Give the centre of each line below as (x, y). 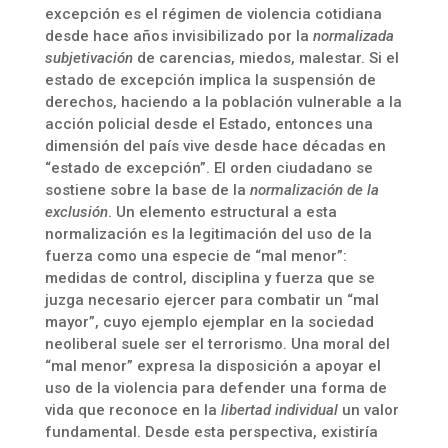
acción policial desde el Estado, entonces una (208, 124)
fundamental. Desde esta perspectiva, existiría (211, 432)
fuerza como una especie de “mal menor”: (195, 256)
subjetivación (88, 58)
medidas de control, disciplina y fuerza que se (209, 278)
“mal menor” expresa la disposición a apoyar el (212, 366)
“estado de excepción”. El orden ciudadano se (208, 168)
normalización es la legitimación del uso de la (208, 234)
